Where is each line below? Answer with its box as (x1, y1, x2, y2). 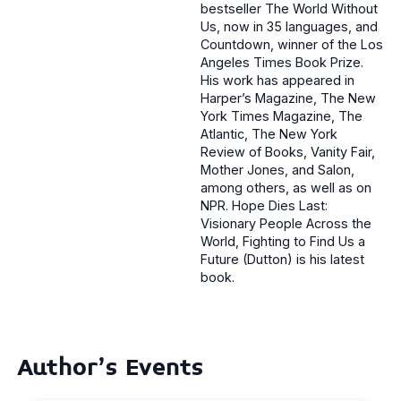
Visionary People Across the (200, 216, 371, 232)
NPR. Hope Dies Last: (200, 198, 328, 214)
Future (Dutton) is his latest (200, 252, 364, 268)
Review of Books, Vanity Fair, (200, 144, 375, 160)
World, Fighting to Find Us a (200, 234, 365, 250)
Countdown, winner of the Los (200, 37, 383, 53)
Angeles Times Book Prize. (200, 55, 363, 71)
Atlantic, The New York (200, 126, 337, 142)
